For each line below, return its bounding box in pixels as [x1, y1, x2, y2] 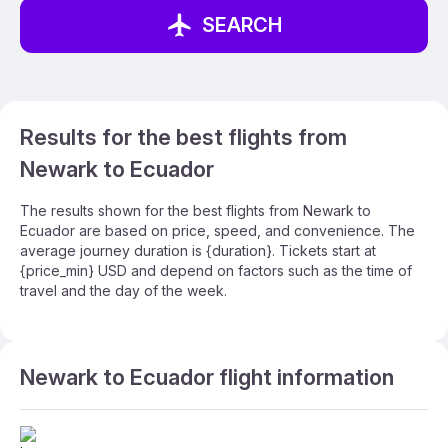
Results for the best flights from [20, 124, 347, 150]
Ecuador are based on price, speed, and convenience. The [20, 222, 415, 239]
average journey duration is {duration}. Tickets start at [20, 242, 376, 259]
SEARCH [202, 13, 282, 37]
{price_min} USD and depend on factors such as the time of [20, 262, 412, 279]
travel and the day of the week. [20, 282, 227, 299]
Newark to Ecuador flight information [20, 364, 394, 390]
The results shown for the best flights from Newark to [20, 202, 371, 219]
